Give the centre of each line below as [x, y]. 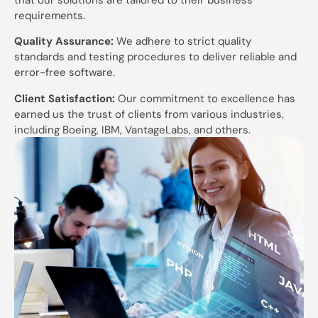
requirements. [50, 15]
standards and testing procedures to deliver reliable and [155, 57]
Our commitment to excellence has [205, 98]
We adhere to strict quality [182, 42]
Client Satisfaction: [65, 98]
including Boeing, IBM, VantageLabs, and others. [132, 130]
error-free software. [65, 73]
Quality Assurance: [64, 42]
